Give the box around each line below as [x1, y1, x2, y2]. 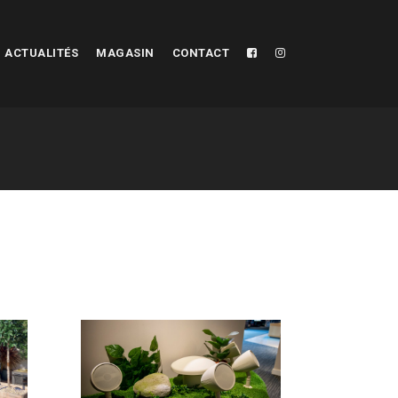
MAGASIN [96, 46, 155, 60]
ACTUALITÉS [4, 46, 78, 60]
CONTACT [171, 46, 229, 60]
